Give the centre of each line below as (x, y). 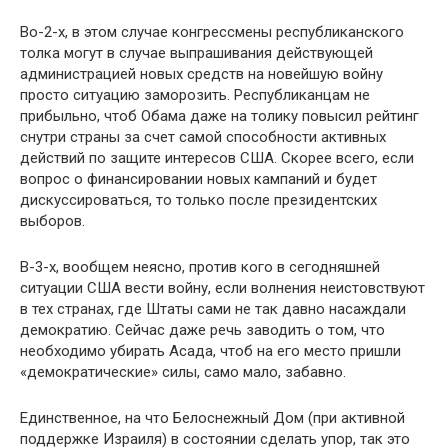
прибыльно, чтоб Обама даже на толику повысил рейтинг (219, 115)
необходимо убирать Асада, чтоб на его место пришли (210, 350)
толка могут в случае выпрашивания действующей (196, 52)
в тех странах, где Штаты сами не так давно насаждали (213, 308)
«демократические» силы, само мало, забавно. (183, 371)
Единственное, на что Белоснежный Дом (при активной (212, 417)
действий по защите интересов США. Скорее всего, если (217, 157)
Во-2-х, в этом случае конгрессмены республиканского (212, 31)
